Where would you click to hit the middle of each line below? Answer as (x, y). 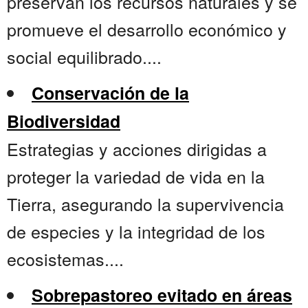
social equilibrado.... (84, 57)
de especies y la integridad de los (136, 231)
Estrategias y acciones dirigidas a (137, 149)
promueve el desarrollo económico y (147, 29)
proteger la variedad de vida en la (136, 176)
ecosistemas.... (65, 259)
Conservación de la (110, 93)
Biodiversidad (64, 121)
